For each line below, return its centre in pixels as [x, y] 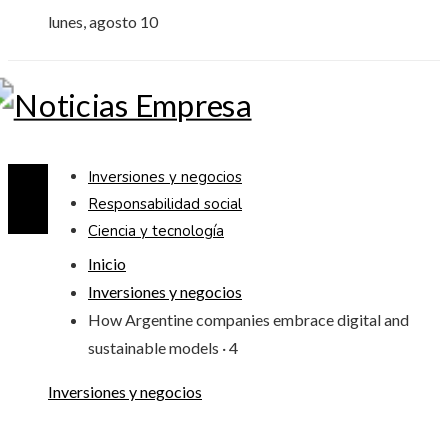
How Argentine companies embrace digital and [248, 319]
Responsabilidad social [165, 204]
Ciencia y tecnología [156, 231]
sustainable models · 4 [163, 347]
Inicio [107, 263]
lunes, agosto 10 [103, 21]
